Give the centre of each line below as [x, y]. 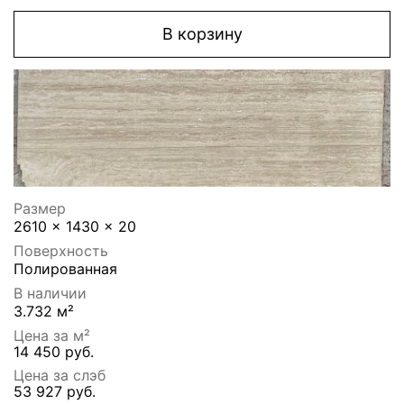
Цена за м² [52, 336]
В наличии [50, 294]
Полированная [65, 269]
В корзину [202, 34]
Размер [40, 209]
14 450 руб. [54, 352]
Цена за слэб [60, 376]
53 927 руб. [55, 392]
